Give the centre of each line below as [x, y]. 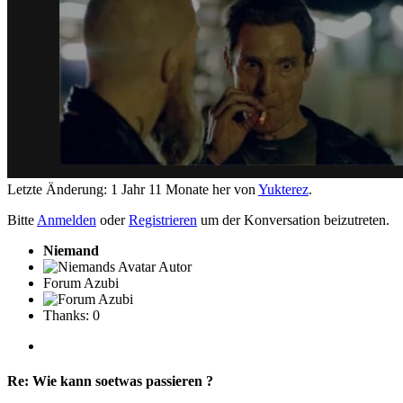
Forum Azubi [81, 282]
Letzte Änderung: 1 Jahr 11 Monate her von [133, 189]
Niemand [71, 250]
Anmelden [67, 219]
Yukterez [283, 189]
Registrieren [163, 219]
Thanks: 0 [72, 315]
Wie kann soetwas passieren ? [121, 381]
